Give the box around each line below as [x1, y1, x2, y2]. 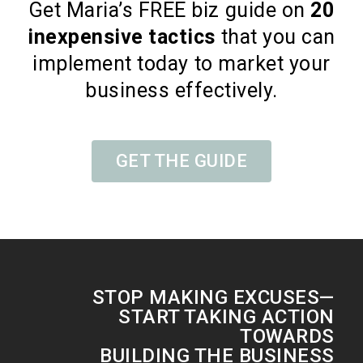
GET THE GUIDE [115, 151, 248, 171]
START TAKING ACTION [118, 305, 335, 328]
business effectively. [85, 79, 278, 102]
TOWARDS [240, 325, 335, 348]
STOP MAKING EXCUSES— [92, 286, 335, 309]
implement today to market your [32, 52, 331, 75]
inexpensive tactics [28, 25, 216, 49]
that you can [216, 25, 335, 49]
